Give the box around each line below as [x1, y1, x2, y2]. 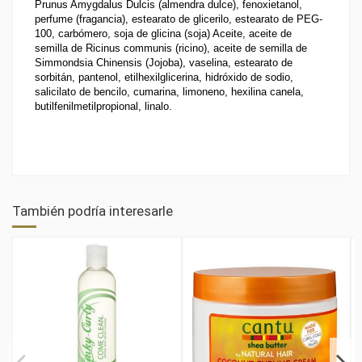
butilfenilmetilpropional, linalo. [35, 100, 172, 113]
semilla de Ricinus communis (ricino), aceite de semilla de [35, 42, 307, 55]
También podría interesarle [12, 204, 173, 220]
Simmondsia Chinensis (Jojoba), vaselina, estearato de [35, 57, 293, 69]
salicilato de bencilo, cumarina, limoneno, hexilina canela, [35, 86, 304, 99]
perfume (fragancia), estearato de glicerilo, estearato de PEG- [35, 13, 322, 26]
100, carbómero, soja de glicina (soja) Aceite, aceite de [35, 27, 292, 40]
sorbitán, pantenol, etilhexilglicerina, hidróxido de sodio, [35, 71, 293, 84]
